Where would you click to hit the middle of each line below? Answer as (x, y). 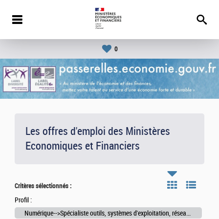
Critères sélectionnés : (43, 186)
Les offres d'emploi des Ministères (98, 131)
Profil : (23, 200)
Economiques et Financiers (83, 146)
